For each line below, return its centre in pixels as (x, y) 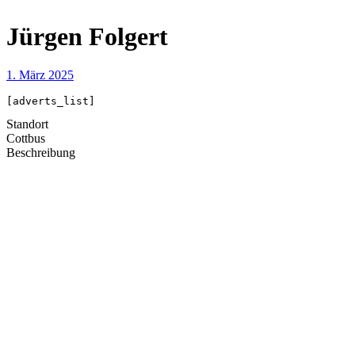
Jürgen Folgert (87, 36)
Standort (27, 124)
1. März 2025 (40, 75)
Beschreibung (41, 153)
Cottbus (26, 139)
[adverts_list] (51, 101)
